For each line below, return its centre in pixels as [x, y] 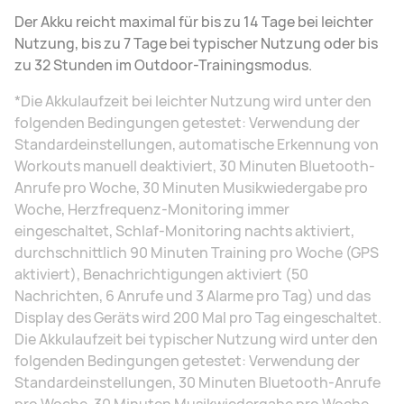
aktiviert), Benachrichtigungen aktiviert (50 [161, 275]
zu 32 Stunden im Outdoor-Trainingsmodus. [163, 65]
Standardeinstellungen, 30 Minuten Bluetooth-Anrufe [197, 383]
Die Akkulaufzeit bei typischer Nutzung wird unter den [196, 340]
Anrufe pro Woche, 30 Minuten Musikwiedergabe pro [191, 188]
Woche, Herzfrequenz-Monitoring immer [152, 210]
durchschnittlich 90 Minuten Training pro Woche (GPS [197, 253]
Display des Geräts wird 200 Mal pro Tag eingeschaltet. [198, 318]
